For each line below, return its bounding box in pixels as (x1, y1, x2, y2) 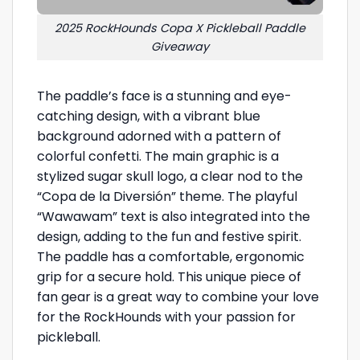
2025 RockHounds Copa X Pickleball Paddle (55, 19, 305, 36)
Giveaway (151, 38, 209, 55)
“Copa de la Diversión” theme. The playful (37, 187, 297, 207)
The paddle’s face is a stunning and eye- (37, 87, 292, 106)
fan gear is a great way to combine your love (37, 288, 319, 307)
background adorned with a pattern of (37, 127, 281, 146)
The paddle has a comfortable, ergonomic (37, 247, 305, 267)
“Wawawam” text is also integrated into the (37, 207, 310, 227)
